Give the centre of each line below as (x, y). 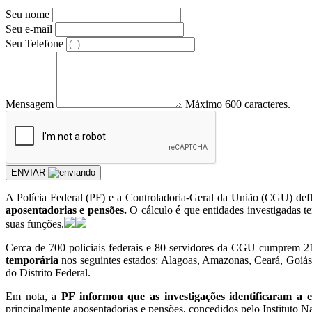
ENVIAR (30, 172)
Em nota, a (34, 296)
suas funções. (35, 224)
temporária (34, 260)
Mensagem (30, 104)
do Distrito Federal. (48, 272)
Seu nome (28, 14)
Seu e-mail (29, 29)
